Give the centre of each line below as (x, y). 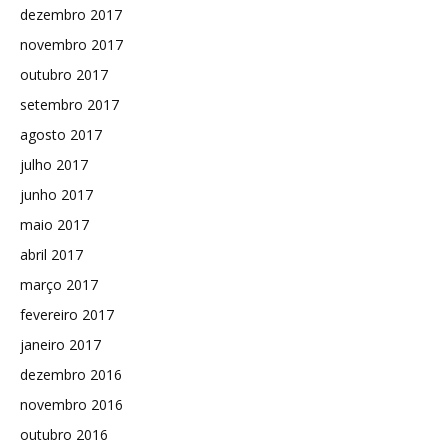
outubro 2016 (64, 434)
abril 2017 (51, 254)
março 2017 (59, 284)
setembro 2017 (69, 104)
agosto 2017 (61, 134)
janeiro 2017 (60, 344)
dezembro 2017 (71, 14)
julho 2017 (54, 164)
